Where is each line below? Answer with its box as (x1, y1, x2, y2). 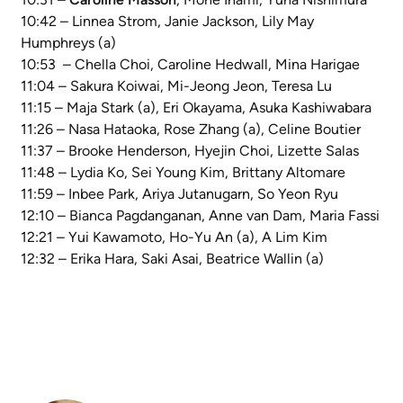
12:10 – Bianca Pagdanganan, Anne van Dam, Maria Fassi (21, 207, 380, 225)
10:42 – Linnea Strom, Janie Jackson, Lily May (21, 13, 314, 31)
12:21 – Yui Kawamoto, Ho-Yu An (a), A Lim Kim (21, 228, 327, 246)
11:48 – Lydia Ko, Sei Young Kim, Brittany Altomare (21, 164, 345, 182)
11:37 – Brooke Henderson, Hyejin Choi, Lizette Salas (21, 142, 359, 160)
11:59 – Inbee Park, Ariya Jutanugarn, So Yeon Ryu (21, 185, 338, 203)
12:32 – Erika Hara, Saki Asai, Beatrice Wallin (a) (21, 250, 324, 268)
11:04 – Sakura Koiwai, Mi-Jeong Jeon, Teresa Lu (21, 77, 332, 95)
